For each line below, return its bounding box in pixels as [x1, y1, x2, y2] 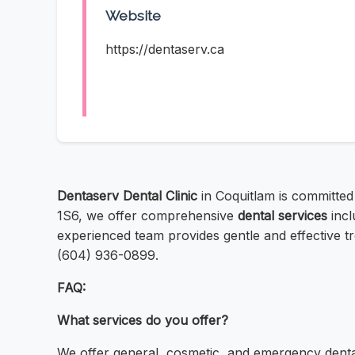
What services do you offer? [57, 312, 228, 329]
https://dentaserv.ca [105, 41, 224, 58]
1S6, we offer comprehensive [57, 208, 238, 224]
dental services [238, 208, 327, 224]
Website [105, 7, 161, 25]
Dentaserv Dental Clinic [57, 188, 197, 204]
